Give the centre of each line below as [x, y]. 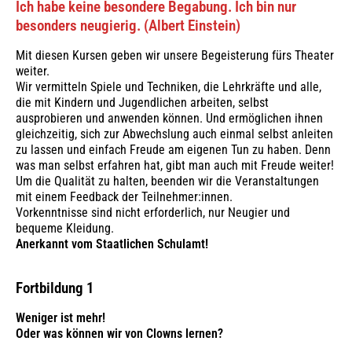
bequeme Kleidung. [65, 229]
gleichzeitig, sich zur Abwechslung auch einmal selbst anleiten [174, 134]
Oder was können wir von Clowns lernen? [119, 334]
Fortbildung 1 [55, 289]
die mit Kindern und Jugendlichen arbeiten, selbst [142, 103]
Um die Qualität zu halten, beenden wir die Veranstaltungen [167, 181]
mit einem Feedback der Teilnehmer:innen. [124, 197]
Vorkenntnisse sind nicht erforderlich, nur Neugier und [153, 213]
